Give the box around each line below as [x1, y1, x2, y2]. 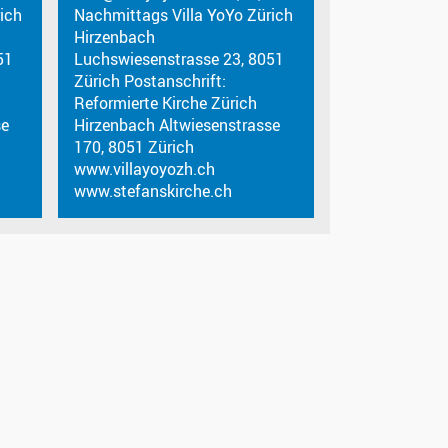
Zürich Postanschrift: [74, 69, 227, 92]
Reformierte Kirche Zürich [74, 91, 258, 114]
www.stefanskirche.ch [74, 179, 233, 202]
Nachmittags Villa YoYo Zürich [74, 3, 294, 26]
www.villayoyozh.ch [74, 157, 216, 180]
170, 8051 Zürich [74, 135, 195, 158]
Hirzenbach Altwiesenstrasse [74, 113, 281, 136]
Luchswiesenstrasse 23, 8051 [74, 47, 285, 70]
